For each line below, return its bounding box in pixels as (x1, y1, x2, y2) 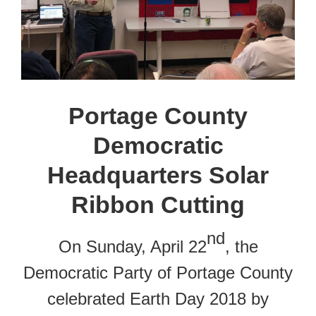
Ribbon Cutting (71, 191, 245, 219)
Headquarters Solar (47, 162, 269, 189)
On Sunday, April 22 (58, 237, 207, 257)
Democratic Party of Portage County (23, 263, 293, 283)
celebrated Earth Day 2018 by (47, 289, 269, 309)
